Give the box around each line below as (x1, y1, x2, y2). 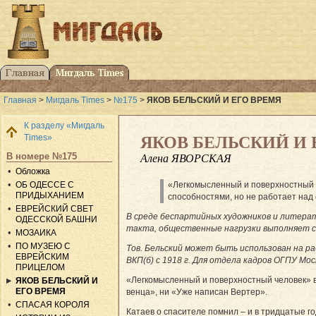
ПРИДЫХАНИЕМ (16, 190, 85, 200)
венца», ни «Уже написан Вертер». (126, 286, 267, 297)
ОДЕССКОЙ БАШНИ (16, 214, 98, 224)
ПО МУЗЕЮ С (16, 241, 71, 251)
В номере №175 (6, 150, 77, 162)
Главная (4, 95, 37, 106)
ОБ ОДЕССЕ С (16, 179, 75, 190)
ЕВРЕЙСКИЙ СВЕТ (16, 203, 94, 214)
